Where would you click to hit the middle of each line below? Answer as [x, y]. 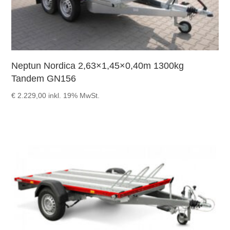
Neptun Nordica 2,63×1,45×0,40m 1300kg [98, 65]
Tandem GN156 [44, 78]
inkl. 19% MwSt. [74, 95]
